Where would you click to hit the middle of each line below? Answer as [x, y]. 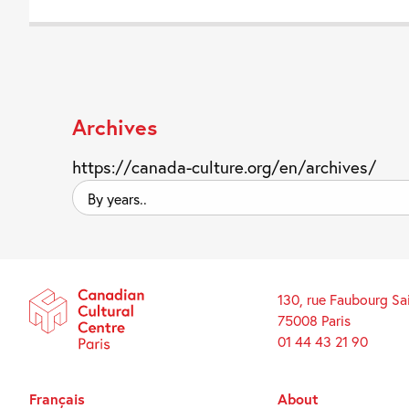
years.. [89, 214]
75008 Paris [314, 320]
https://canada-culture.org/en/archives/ [225, 168]
